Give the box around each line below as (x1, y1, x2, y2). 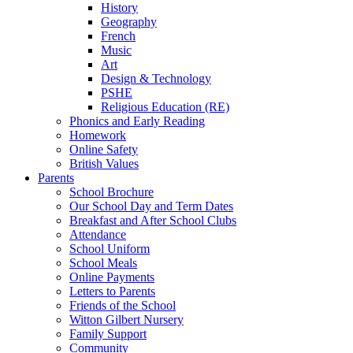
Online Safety (69, 142, 138, 156)
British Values (69, 156, 139, 170)
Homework (69, 128, 126, 142)
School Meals (69, 255, 137, 269)
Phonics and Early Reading (69, 113, 205, 128)
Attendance (69, 227, 126, 241)
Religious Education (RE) (101, 99, 229, 113)
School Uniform (69, 241, 150, 255)
